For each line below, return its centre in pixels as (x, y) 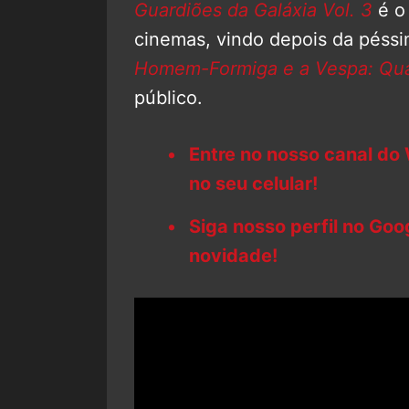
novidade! (233, 255)
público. (168, 97)
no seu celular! (253, 183)
